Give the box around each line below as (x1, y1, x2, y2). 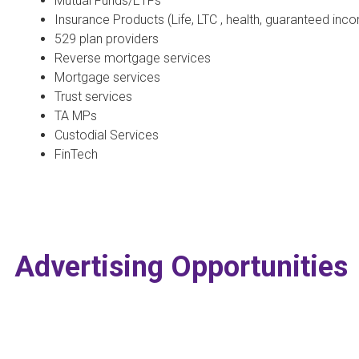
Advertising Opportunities (14, 249, 348, 284)
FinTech (54, 146, 98, 162)
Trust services (54, 88, 132, 104)
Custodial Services (54, 127, 159, 143)
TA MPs (54, 107, 97, 123)
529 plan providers (54, 30, 159, 46)
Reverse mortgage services (54, 50, 211, 66)
